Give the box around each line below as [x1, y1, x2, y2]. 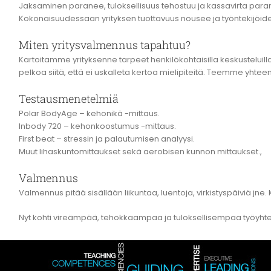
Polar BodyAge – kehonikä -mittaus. [19, 108, 160, 120]
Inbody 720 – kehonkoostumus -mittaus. [19, 120, 176, 132]
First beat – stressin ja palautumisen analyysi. [19, 133, 195, 145]
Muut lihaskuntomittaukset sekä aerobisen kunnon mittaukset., [19, 146, 262, 158]
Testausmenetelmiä [19, 91, 119, 106]
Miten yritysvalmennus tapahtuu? [19, 38, 191, 53]
